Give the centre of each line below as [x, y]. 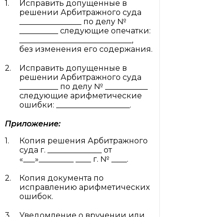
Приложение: [33, 124]
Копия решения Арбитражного [84, 141]
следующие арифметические [81, 96]
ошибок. [36, 196]
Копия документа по [62, 178]
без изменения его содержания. [86, 49]
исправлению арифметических [85, 187]
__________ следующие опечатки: [85, 31]
